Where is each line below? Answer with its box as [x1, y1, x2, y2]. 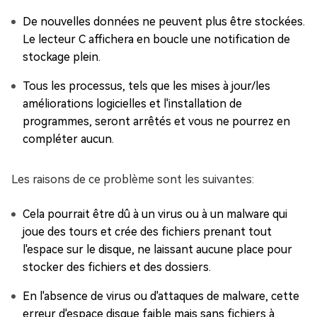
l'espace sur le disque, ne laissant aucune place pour [23, 243, 292, 257]
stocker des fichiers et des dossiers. [23, 260, 211, 275]
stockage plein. [23, 50, 100, 64]
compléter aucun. [23, 132, 114, 146]
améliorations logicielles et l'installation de [23, 97, 242, 111]
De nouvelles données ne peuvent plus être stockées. [23, 15, 305, 29]
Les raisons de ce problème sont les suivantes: [11, 173, 254, 187]
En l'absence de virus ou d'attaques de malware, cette [23, 289, 299, 304]
